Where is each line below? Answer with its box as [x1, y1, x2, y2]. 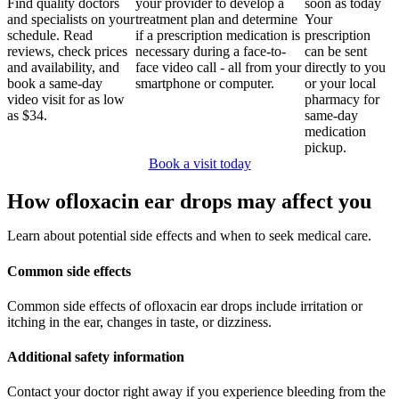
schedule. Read [7, 28, 93, 44]
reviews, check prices [7, 44, 127, 60]
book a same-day [7, 76, 102, 92]
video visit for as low [7, 92, 125, 108]
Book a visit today [148, 156, 251, 172]
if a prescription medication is [134, 28, 300, 44]
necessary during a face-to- [134, 44, 286, 60]
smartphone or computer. [134, 76, 274, 92]
